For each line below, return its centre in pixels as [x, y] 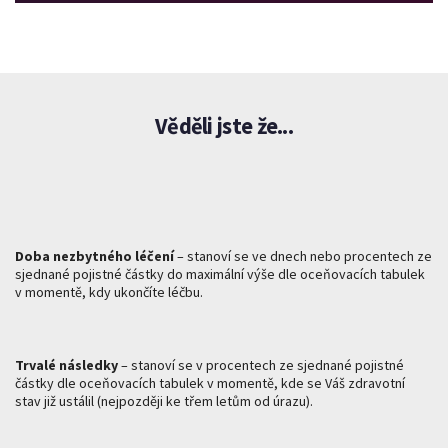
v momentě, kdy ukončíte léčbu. [109, 291]
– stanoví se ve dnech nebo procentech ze [303, 255]
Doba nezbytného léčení [94, 255]
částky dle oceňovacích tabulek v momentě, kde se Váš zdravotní [210, 382]
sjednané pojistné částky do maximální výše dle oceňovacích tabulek [220, 273]
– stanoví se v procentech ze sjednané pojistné [262, 364]
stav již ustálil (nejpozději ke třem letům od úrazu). [164, 400]
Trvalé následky [68, 364]
